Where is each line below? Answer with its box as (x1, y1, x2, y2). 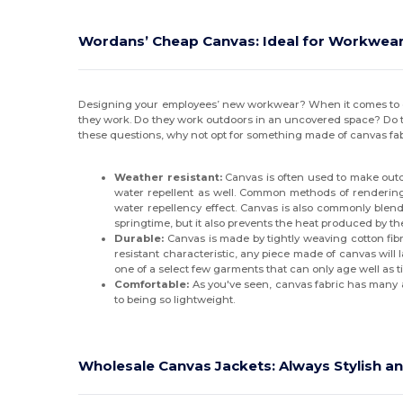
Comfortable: (114, 278, 193, 291)
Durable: (114, 232, 167, 246)
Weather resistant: (114, 171, 226, 184)
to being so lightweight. (114, 293, 236, 307)
